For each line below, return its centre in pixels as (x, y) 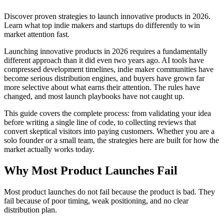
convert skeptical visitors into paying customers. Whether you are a (109, 131)
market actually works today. (49, 149)
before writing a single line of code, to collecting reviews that (100, 122)
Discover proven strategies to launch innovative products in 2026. (107, 16)
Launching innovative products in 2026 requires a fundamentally (106, 51)
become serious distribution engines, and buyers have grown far (104, 78)
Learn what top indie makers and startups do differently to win (102, 25)
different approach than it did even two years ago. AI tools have (104, 60)
